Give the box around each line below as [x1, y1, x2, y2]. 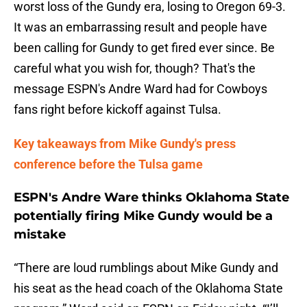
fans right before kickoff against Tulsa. [14, 102, 221, 117]
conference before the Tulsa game [14, 157, 203, 172]
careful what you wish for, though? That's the [14, 61, 256, 76]
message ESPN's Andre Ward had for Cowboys [14, 82, 267, 97]
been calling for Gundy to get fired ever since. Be [14, 40, 275, 56]
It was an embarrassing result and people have [14, 20, 267, 35]
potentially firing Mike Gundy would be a [14, 208, 273, 224]
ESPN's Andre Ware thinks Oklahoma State [14, 190, 289, 206]
